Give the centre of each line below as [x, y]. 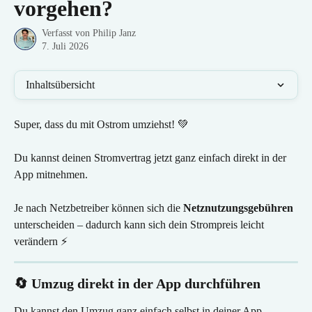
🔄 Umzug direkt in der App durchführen [137, 283]
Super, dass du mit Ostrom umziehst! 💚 [101, 124]
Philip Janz [114, 33]
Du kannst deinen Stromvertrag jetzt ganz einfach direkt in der [151, 158]
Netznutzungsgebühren [238, 208]
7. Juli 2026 [65, 46]
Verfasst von [67, 33]
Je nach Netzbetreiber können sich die [99, 208]
